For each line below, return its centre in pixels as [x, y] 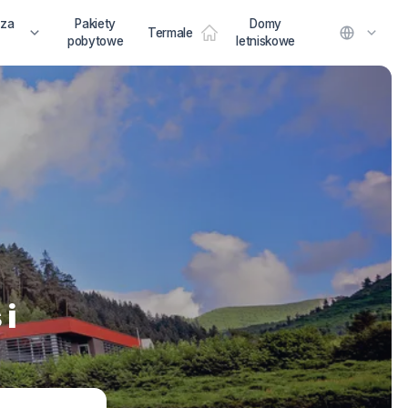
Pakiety [95, 24]
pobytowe [95, 41]
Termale [170, 32]
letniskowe [265, 41]
